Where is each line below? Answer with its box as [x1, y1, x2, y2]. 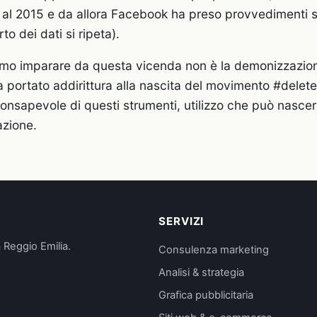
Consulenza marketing [158, 243, 269, 256]
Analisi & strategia [158, 265, 244, 279]
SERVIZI [158, 214, 204, 229]
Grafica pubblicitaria [158, 288, 253, 301]
